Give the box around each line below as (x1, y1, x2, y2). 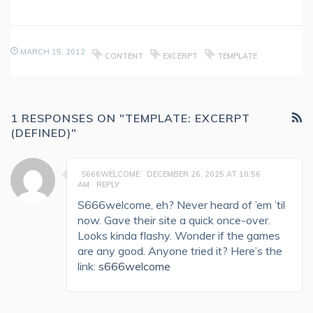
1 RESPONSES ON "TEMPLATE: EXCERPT (10, 111, 250, 125)
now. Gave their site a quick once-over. (78, 213, 270, 227)
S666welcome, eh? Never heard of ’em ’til (78, 198, 285, 212)
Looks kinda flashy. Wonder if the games (78, 228, 280, 242)
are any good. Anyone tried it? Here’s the (78, 244, 282, 258)
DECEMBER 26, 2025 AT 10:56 (147, 169, 261, 179)
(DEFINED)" (10, 126, 77, 140)
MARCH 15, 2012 (18, 47, 85, 57)
